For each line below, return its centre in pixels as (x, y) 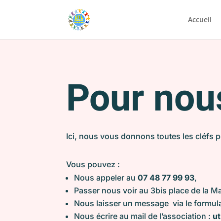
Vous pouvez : (93, 165)
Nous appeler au (106, 178)
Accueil (200, 19)
